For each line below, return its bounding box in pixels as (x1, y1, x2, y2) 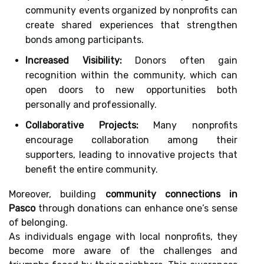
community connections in (105, 189, 237, 200)
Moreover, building (9, 189, 105, 200)
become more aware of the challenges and (9, 245, 237, 256)
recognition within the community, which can (25, 70, 237, 81)
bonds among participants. (25, 34, 144, 45)
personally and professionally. (25, 99, 157, 110)
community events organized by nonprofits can (25, 5, 237, 16)
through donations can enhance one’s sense (35, 203, 237, 214)
